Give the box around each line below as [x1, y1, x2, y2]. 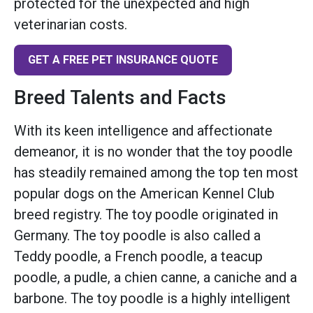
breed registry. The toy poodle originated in [14, 205, 278, 223]
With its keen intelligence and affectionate [14, 122, 272, 139]
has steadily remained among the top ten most [14, 163, 298, 181]
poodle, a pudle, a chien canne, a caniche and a [14, 268, 297, 286]
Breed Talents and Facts [14, 85, 226, 109]
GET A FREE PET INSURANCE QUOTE [28, 53, 218, 67]
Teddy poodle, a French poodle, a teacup [14, 247, 263, 265]
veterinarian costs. [14, 15, 127, 33]
